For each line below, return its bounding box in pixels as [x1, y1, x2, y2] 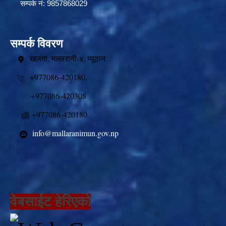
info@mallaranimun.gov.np [32, 128, 119, 139]
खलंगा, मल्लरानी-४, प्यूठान [25, 53, 142, 64]
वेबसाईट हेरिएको [10, 194, 91, 210]
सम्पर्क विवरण [10, 37, 63, 50]
